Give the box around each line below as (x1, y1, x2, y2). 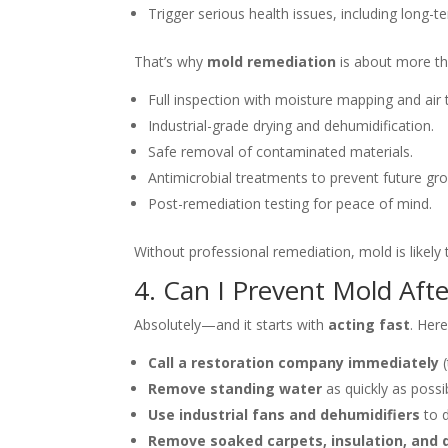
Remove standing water (148, 379, 323, 399)
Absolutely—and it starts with (134, 315, 329, 335)
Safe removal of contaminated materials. (148, 142, 414, 162)
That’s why (134, 52, 208, 72)
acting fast (328, 315, 411, 335)
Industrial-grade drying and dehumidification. (148, 116, 435, 136)
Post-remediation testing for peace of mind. (148, 194, 433, 214)
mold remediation (207, 52, 337, 72)
